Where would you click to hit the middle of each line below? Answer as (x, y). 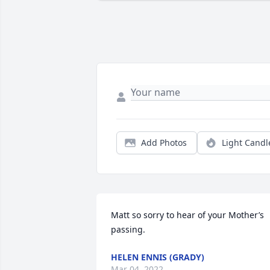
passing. (128, 230)
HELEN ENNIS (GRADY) (158, 257)
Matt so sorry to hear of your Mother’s (187, 215)
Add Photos (164, 143)
